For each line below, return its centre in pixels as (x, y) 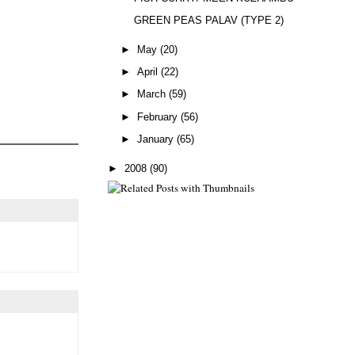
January (155, 139)
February (157, 116)
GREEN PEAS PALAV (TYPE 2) (209, 21)
